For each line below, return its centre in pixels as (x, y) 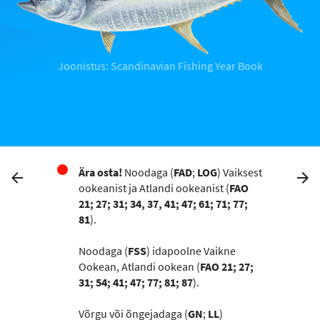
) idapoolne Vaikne (191, 251)
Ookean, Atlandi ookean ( (139, 266)
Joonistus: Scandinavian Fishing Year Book (160, 66)
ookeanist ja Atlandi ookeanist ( (154, 188)
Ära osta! (100, 172)
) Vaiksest (240, 172)
